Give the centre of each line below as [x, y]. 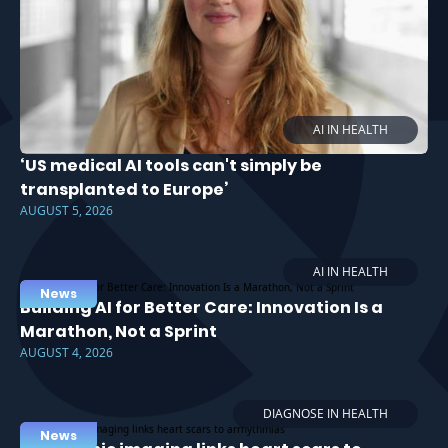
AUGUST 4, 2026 [66, 352]
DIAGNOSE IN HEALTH [325, 413]
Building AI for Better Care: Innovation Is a [201, 307]
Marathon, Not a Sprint [118, 331]
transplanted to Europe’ [124, 189]
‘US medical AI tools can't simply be [171, 165]
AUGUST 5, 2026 [66, 210]
